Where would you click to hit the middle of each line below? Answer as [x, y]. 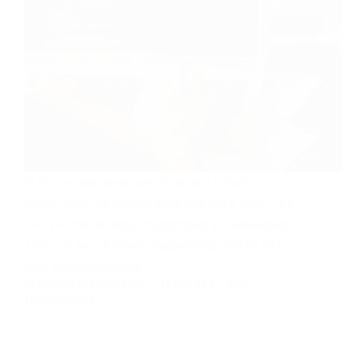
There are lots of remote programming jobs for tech [154, 245]
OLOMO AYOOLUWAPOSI [84, 284]
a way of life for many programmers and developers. [158, 224]
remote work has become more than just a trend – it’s [158, 203]
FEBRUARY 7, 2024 [204, 284]
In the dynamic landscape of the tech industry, [141, 182]
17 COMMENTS [59, 299]
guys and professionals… [88, 266]
